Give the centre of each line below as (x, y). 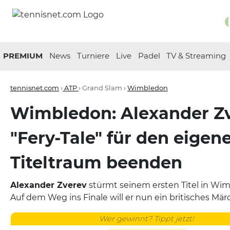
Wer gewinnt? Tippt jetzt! (146, 219)
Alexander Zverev (49, 185)
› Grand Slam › (103, 88)
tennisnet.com (35, 88)
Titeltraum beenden (96, 162)
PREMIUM (23, 56)
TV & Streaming (196, 56)
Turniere (93, 56)
